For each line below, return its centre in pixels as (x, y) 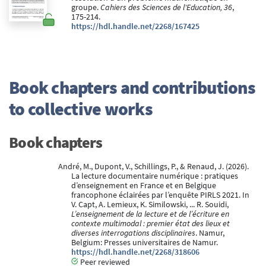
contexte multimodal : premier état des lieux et (151, 224)
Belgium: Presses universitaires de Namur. (145, 243)
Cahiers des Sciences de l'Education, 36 (166, 8)
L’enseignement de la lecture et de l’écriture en (150, 214)
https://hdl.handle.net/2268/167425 (135, 27)
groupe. (86, 8)
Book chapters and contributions (132, 88)
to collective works (81, 109)
